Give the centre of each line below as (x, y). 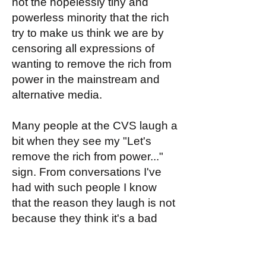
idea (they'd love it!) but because (94, 234)
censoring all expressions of (83, 48)
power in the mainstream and (86, 79)
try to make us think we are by (88, 33)
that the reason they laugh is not (94, 203)
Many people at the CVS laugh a (95, 126)
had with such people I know (84, 187)
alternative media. (57, 95)
